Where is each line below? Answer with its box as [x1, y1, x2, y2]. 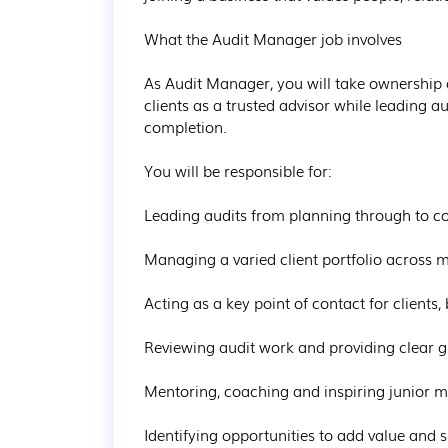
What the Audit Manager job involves [144, 27, 402, 49]
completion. [144, 115, 227, 137]
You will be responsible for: [144, 159, 332, 181]
